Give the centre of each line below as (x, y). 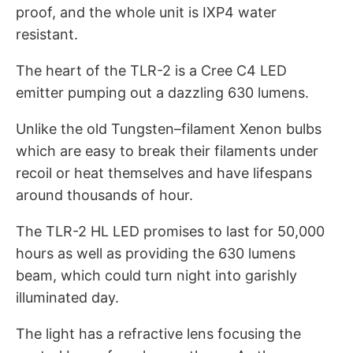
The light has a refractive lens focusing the (158, 333)
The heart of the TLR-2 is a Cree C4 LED (151, 70)
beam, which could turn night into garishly (156, 275)
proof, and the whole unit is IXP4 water (146, 12)
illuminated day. (67, 297)
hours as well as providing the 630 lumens (156, 253)
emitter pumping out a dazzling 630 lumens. (162, 92)
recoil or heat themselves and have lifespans (164, 173)
